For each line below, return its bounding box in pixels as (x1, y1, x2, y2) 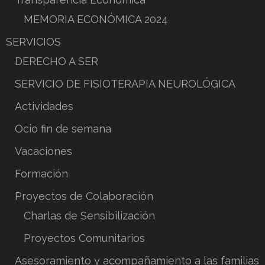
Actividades (15, 99, 73, 112)
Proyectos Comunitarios (24, 231, 145, 244)
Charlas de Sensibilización (24, 209, 155, 222)
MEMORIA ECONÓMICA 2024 (24, 12, 168, 25)
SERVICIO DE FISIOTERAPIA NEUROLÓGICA (15, 77, 235, 90)
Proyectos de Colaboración (15, 189, 153, 202)
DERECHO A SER (15, 54, 98, 67)
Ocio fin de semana (15, 122, 111, 135)
